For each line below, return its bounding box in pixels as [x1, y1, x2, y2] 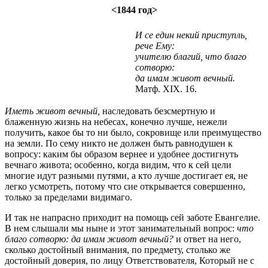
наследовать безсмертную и [100, 106, 215, 117]
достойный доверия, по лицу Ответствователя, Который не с [5, 255, 254, 266]
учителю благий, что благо [135, 51, 246, 62]
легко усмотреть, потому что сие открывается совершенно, [5, 181, 245, 192]
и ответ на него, [173, 234, 241, 245]
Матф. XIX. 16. [135, 84, 197, 95]
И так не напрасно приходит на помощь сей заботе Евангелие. [5, 212, 260, 223]
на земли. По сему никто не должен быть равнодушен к [5, 138, 233, 149]
